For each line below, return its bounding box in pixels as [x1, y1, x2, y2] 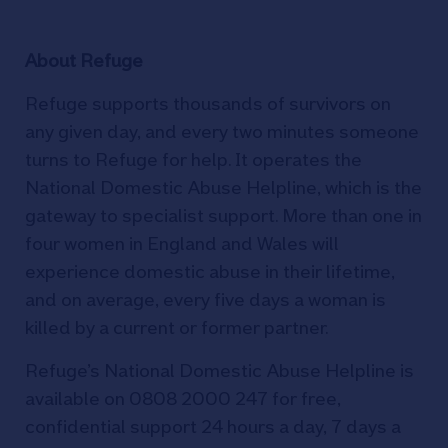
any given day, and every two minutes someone [25, 121, 419, 142]
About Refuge [25, 50, 143, 71]
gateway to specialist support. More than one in [25, 205, 422, 226]
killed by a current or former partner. [25, 317, 332, 338]
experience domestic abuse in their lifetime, [25, 261, 395, 282]
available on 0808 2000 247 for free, [25, 388, 341, 409]
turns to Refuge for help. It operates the [25, 149, 362, 170]
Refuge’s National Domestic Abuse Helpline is [25, 360, 414, 381]
